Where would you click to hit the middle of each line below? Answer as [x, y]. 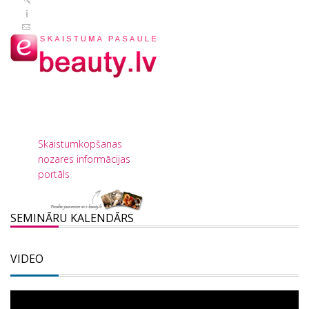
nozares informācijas [84, 159]
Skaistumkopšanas [80, 144]
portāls [54, 174]
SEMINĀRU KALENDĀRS [72, 218]
